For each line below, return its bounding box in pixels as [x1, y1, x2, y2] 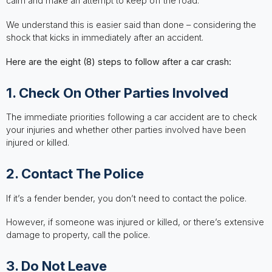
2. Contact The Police [5, 165, 144, 182]
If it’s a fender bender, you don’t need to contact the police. [5, 192, 246, 203]
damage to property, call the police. [5, 229, 150, 240]
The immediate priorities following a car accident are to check [5, 112, 257, 123]
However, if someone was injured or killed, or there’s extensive [5, 217, 264, 228]
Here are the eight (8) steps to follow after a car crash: [5, 56, 231, 67]
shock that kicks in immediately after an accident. [5, 32, 203, 43]
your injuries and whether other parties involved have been [5, 124, 246, 135]
